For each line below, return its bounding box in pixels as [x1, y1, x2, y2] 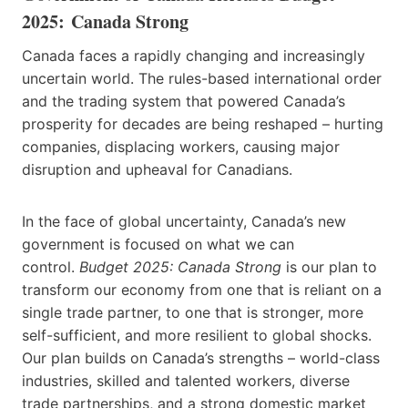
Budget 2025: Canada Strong [79, 257, 281, 276]
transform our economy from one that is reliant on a [22, 280, 382, 299]
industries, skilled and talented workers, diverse [22, 371, 350, 390]
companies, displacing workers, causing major [22, 137, 340, 156]
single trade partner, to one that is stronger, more [22, 302, 363, 321]
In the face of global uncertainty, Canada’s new [22, 211, 346, 230]
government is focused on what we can [22, 234, 294, 253]
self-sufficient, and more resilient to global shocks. [22, 325, 372, 344]
